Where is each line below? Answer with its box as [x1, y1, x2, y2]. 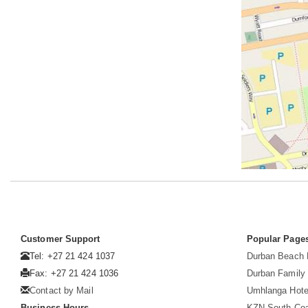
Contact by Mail [30, 285, 93, 296]
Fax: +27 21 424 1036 [30, 268, 119, 279]
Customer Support [21, 234, 100, 245]
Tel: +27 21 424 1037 [30, 251, 115, 262]
